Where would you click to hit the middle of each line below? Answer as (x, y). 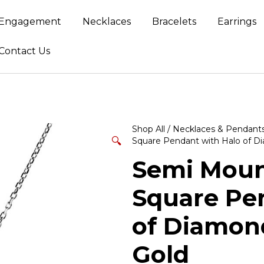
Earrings (237, 22)
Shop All (148, 129)
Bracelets (174, 22)
